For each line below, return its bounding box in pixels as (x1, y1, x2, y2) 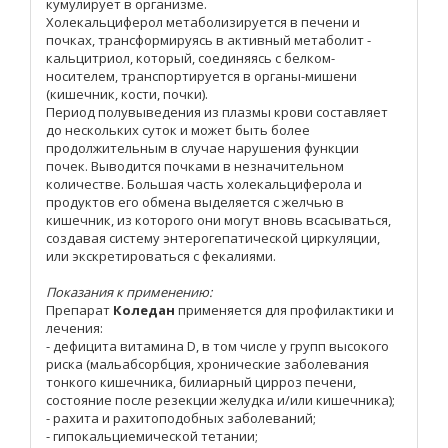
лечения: (46, 319, 103, 338)
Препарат (46, 301, 113, 320)
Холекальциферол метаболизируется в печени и (46, 13, 360, 32)
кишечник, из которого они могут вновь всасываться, (46, 211, 391, 230)
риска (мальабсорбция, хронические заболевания (46, 355, 369, 374)
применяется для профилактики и (178, 301, 394, 320)
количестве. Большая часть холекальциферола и (46, 175, 362, 194)
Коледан (113, 301, 178, 320)
